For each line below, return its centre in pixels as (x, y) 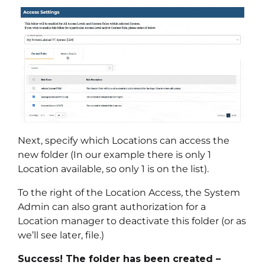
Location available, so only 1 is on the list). (113, 169)
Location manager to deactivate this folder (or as (132, 221)
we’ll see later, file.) (61, 235)
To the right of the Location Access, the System (129, 193)
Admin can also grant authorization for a (112, 207)
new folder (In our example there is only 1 (114, 155)
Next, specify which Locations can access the (124, 141)
